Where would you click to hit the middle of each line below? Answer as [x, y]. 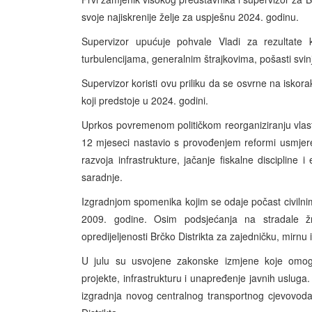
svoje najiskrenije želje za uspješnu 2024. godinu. [190, 17]
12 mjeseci [106, 142]
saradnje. [102, 177]
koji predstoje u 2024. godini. [145, 101]
